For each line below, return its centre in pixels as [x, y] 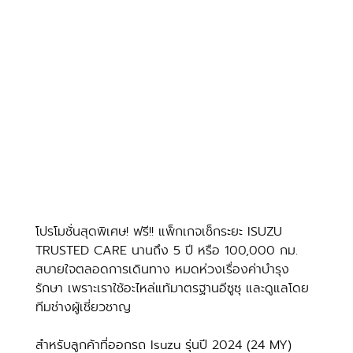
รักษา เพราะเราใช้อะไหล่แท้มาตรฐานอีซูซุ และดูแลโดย [172, 288]
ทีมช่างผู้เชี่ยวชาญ [83, 307]
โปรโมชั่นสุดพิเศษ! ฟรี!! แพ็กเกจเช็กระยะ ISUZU [161, 231]
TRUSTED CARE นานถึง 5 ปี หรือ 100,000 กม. [169, 250]
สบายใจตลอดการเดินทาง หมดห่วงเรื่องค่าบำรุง [162, 269]
